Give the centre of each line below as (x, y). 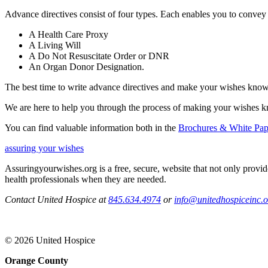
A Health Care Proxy (68, 34)
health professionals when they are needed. (87, 179)
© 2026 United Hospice (50, 240)
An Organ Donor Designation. (86, 66)
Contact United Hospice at (57, 199)
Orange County (36, 260)
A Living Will (55, 45)
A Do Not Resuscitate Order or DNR (99, 56)
